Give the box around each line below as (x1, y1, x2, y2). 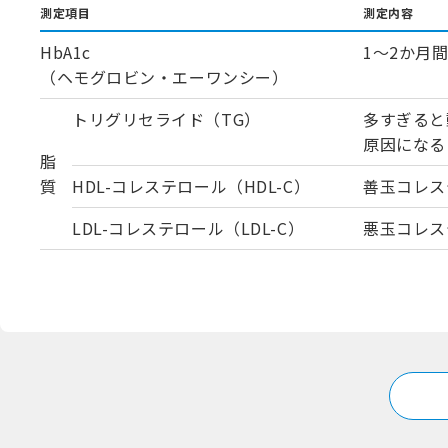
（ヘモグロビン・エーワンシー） (40, 65, 289, 90)
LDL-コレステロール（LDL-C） (72, 216, 305, 241)
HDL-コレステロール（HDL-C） (72, 174, 311, 199)
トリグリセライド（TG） (72, 107, 261, 132)
